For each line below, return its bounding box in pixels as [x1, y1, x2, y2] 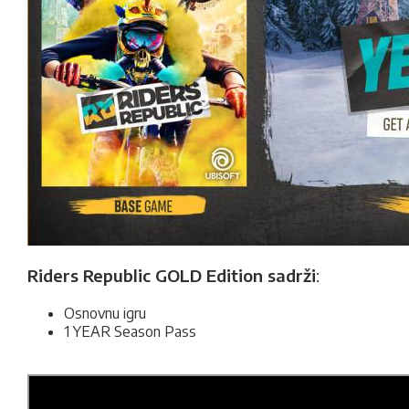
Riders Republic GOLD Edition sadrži [27, 265, 316, 286]
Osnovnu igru [64, 304, 146, 322]
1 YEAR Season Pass [64, 322, 196, 341]
